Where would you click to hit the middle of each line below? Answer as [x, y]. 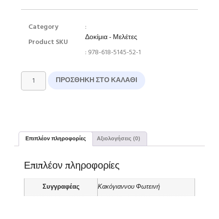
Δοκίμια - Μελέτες [111, 37]
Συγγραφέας [61, 187]
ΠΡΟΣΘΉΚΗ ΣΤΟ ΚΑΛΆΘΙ [96, 80]
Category [43, 27]
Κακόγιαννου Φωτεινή [129, 187]
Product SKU [48, 42]
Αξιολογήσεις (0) [118, 139]
